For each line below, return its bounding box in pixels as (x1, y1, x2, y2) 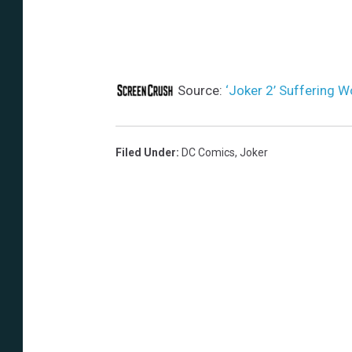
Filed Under (115, 146, 176, 159)
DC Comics (181, 146, 235, 159)
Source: (174, 82, 225, 99)
